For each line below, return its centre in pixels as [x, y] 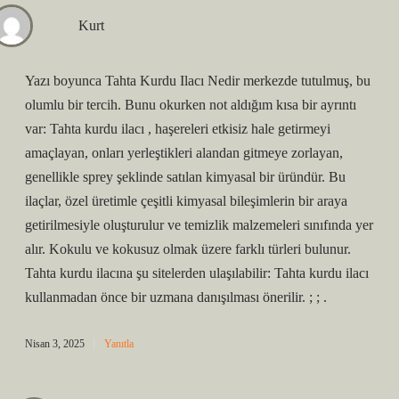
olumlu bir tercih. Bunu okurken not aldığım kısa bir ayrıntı [191, 105]
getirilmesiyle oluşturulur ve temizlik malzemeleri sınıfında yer [199, 225]
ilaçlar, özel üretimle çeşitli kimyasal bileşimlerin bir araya [186, 201]
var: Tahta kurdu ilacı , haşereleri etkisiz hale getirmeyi [178, 129]
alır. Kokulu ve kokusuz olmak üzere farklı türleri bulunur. [188, 249]
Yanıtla [119, 344]
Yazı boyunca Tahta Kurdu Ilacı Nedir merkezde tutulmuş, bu [198, 81]
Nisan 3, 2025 [55, 344]
